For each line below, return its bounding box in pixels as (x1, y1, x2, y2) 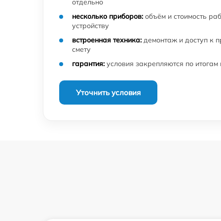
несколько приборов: (72, 11, 143, 21)
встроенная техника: (72, 35, 142, 44)
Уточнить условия (76, 87, 141, 97)
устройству (72, 21, 109, 30)
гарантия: (72, 59, 105, 68)
